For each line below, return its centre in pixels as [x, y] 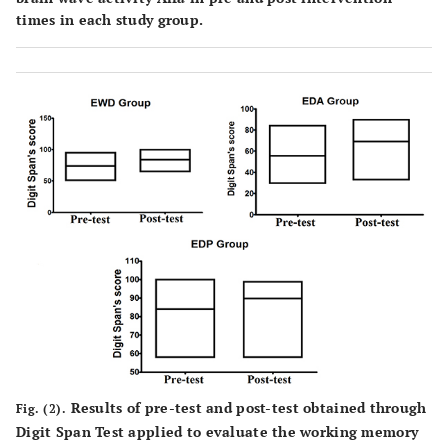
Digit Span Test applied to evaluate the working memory [217, 431]
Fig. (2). [41, 408]
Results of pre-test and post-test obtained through [246, 407]
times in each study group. [110, 20]
